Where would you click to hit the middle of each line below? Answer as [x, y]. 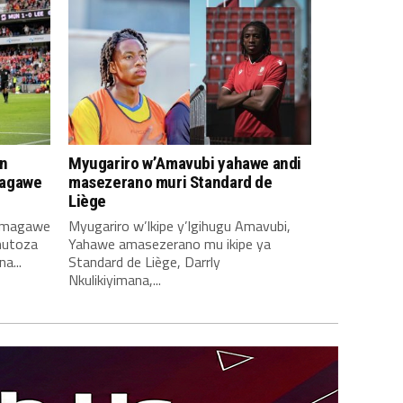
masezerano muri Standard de [170, 182]
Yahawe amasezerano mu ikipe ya [170, 244]
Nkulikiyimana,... [115, 280]
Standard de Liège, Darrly [144, 262]
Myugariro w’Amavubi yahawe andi [185, 163]
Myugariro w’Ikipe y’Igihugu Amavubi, [179, 226]
